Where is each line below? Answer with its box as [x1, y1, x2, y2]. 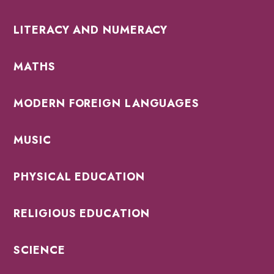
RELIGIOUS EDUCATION [13, 206, 150, 222]
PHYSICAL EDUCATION [13, 169, 145, 185]
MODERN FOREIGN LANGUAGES [13, 95, 199, 112]
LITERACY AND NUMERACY [13, 22, 168, 39]
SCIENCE [13, 242, 65, 259]
